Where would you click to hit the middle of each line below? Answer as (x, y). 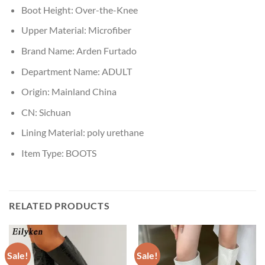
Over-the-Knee (106, 9)
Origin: (36, 92)
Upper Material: (54, 30)
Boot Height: (48, 9)
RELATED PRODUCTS (59, 205)
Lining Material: (54, 132)
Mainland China (84, 92)
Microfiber (109, 30)
